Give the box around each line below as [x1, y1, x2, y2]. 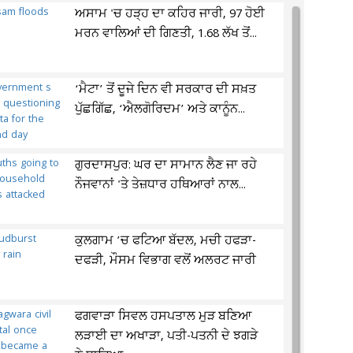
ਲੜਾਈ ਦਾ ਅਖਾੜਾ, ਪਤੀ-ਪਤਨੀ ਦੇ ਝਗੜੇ [75, 328, 258, 345]
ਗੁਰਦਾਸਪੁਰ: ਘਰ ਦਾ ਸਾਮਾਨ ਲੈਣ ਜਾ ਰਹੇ [75, 157, 258, 174]
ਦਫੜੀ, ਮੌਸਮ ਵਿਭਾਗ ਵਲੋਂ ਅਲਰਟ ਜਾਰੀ [75, 252, 257, 269]
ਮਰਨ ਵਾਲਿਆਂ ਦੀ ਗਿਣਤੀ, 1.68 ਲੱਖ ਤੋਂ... [75, 25, 258, 43]
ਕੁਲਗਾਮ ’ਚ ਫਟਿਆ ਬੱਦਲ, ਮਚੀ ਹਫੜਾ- [75, 232, 257, 250]
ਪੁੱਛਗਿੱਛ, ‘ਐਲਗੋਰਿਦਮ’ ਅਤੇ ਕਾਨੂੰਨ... [75, 101, 246, 118]
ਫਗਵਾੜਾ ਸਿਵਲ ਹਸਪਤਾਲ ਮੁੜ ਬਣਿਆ [75, 308, 252, 325]
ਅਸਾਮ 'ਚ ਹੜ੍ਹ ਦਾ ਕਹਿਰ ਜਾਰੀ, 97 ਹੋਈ [75, 6, 266, 23]
